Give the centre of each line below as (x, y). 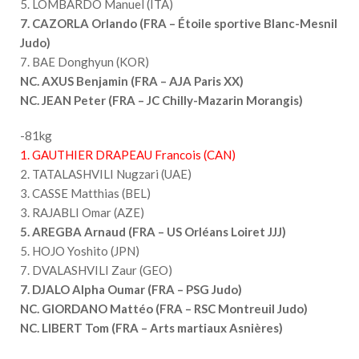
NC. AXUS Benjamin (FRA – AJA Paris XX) (132, 81)
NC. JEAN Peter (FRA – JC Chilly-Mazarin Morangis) (161, 100)
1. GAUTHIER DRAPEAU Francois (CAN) (128, 154)
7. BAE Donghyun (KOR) (85, 61)
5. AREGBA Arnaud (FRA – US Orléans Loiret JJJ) (153, 231)
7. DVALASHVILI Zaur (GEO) (96, 270)
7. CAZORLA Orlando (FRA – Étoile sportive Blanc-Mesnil (179, 23)
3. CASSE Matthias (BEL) (85, 193)
